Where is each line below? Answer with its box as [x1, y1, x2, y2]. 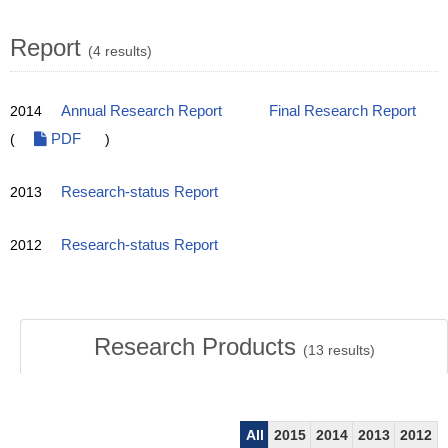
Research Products [93, 333, 303, 360]
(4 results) [88, 43, 152, 59]
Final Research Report [269, 103, 416, 119]
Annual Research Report [61, 103, 222, 119]
